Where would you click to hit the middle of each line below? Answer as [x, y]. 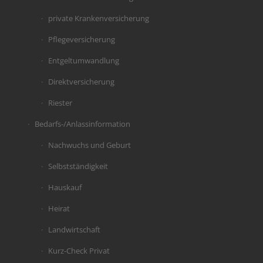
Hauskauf [65, 188]
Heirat [59, 209]
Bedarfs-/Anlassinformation [82, 124]
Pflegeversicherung [81, 40]
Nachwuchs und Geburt [89, 145]
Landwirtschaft [74, 230]
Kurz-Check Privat [79, 251]
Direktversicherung [81, 82]
